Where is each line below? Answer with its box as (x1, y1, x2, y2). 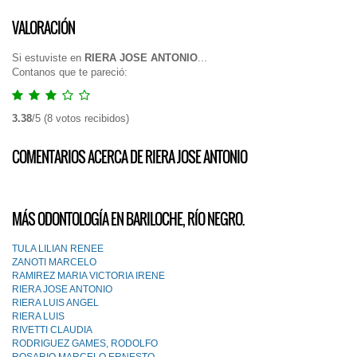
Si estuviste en (12, 52, 84, 64)
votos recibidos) (53, 112, 129, 124)
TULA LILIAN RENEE (12, 243, 104, 254)
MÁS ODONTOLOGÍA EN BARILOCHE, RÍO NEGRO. (12, 209, 244, 229)
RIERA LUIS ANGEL (12, 297, 99, 308)
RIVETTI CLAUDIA (12, 324, 92, 335)
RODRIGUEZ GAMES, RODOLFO (12, 338, 158, 349)
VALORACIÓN (12, 18, 75, 38)
